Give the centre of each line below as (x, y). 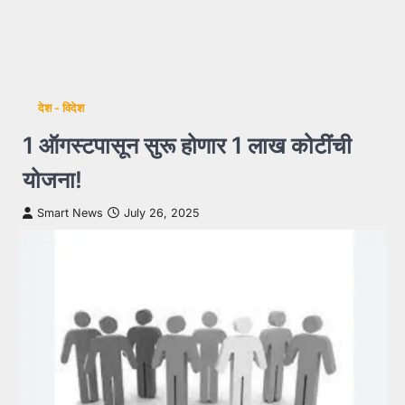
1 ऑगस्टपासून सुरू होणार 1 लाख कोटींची (187, 145)
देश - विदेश (61, 108)
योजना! (52, 179)
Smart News (70, 213)
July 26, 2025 (161, 213)
